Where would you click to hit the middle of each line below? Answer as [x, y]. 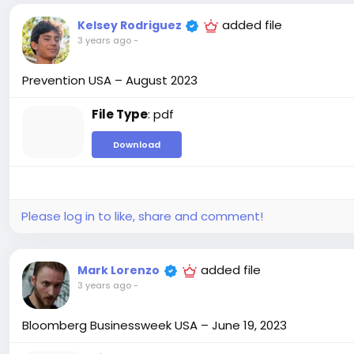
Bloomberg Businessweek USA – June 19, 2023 [154, 326]
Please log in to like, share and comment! [142, 217]
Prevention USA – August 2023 [110, 81]
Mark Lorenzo [119, 271]
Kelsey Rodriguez [131, 26]
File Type [120, 115]
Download [137, 145]
